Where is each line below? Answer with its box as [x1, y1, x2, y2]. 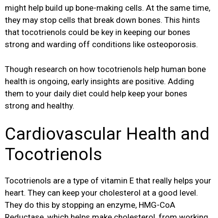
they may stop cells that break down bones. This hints [5, 15, 200, 25]
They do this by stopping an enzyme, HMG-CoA [5, 200, 175, 210]
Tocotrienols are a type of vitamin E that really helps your [5, 176, 211, 186]
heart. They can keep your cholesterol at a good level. [5, 188, 198, 198]
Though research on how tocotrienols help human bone [5, 64, 206, 74]
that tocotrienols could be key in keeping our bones [5, 27, 190, 37]
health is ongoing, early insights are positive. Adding [5, 76, 194, 86]
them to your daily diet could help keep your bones [5, 88, 187, 98]
